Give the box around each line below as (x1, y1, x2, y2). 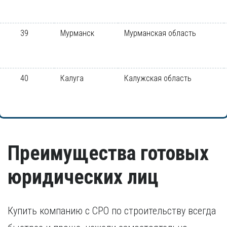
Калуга (60, 73, 84, 83)
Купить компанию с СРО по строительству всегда (8, 205, 216, 217)
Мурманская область (124, 28, 196, 38)
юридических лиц (8, 165, 158, 189)
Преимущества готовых (8, 141, 209, 165)
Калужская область (124, 73, 192, 83)
